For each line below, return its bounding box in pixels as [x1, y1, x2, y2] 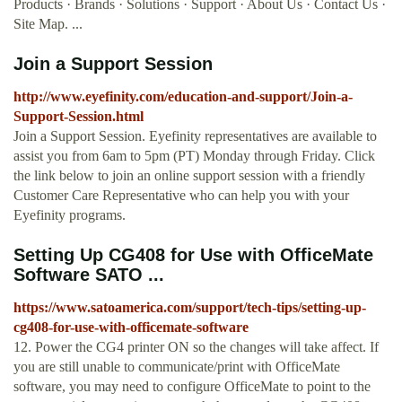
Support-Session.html [13, 109, 144, 125]
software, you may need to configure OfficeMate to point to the [13, 379, 371, 395]
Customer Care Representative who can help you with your [13, 188, 349, 204]
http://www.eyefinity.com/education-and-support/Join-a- [13, 89, 353, 105]
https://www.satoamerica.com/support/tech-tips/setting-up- [13, 300, 366, 316]
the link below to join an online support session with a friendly [13, 168, 365, 184]
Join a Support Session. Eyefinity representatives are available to [13, 128, 377, 144]
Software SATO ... [13, 265, 164, 285]
